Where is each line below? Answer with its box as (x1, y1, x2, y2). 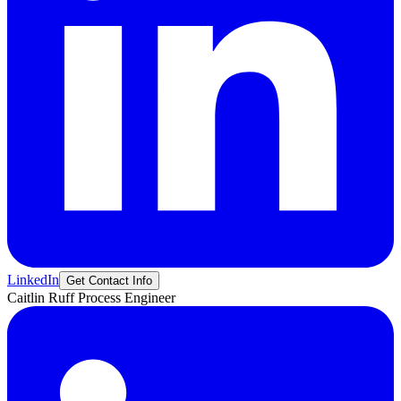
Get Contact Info (66, 273, 152, 287)
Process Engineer (78, 289, 175, 305)
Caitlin (7, 289, 45, 305)
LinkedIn (7, 271, 59, 287)
